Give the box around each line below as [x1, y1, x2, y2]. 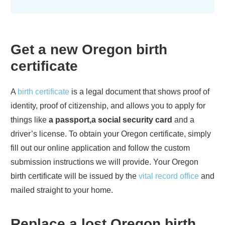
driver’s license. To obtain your [11, 129, 121, 138]
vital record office [139, 171, 199, 180]
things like [11, 115, 49, 124]
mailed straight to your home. [11, 185, 113, 194]
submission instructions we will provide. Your [11, 157, 172, 166]
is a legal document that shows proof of [69, 87, 209, 96]
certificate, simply [150, 129, 211, 138]
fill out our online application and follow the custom [11, 143, 190, 152]
